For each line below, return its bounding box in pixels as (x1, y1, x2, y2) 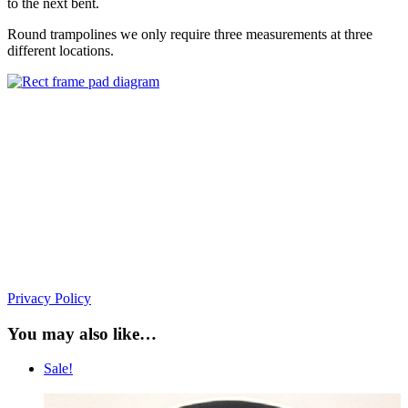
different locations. (7, 42, 114, 58)
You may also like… (7, 323, 157, 343)
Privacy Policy (7, 290, 91, 306)
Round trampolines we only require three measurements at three (7, 25, 372, 42)
